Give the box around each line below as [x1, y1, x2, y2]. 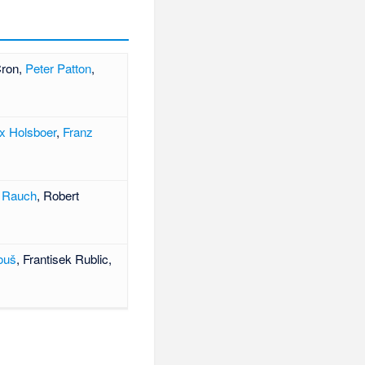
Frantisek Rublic [22, 250, 108, 268]
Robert [42, 187, 79, 204]
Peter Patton [24, 59, 91, 77]
